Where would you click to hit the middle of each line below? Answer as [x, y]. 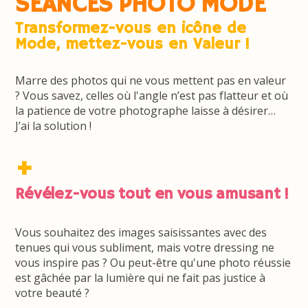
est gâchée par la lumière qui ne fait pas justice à [141, 278]
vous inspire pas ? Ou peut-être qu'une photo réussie [153, 263]
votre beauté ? [53, 293]
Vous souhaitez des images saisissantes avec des [141, 233]
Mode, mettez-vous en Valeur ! [133, 45]
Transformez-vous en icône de [131, 29]
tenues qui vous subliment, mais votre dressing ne [145, 248]
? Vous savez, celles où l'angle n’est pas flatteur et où [152, 96]
